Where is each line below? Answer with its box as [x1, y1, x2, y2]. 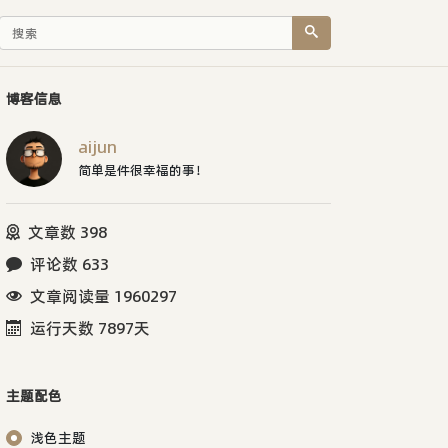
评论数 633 [30, 252, 109, 275]
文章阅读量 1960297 [30, 284, 177, 307]
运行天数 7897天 [30, 316, 150, 339]
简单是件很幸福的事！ [78, 160, 208, 179]
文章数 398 [28, 220, 107, 243]
